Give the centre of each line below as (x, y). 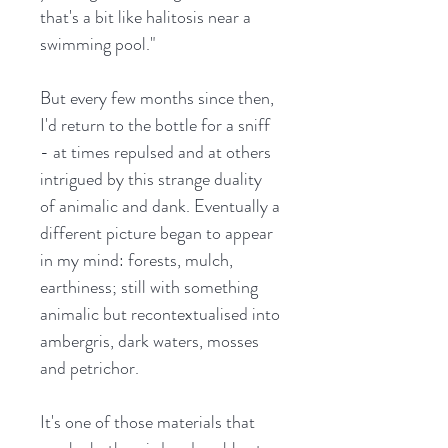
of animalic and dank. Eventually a (160, 205)
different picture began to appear (156, 232)
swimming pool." (97, 43)
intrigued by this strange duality (151, 178)
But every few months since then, (157, 97)
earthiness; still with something (149, 286)
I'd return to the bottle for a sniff (155, 124)
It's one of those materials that (147, 421)
